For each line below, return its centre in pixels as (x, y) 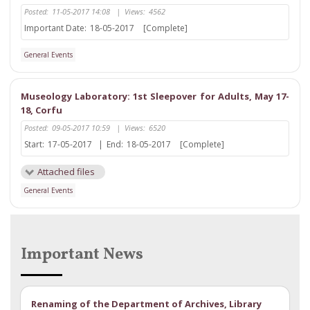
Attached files (66, 172)
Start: (34, 145)
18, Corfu (42, 110)
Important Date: (55, 28)
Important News (82, 255)
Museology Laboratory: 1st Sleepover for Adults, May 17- (155, 97)
